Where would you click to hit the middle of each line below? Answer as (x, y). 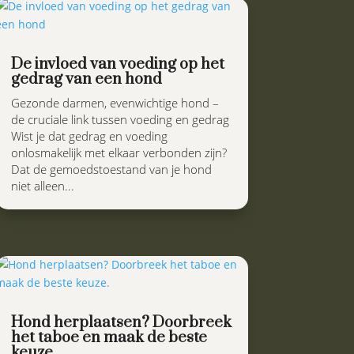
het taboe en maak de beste (109, 337)
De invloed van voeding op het (117, 64)
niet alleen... (42, 185)
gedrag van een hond (86, 79)
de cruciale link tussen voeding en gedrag (120, 119)
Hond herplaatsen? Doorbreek (121, 322)
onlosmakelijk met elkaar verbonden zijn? (119, 152)
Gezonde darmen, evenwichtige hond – (115, 102)
